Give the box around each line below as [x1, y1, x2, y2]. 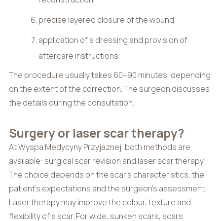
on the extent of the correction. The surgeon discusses [8, 83, 210, 95]
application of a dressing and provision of [38, 35, 188, 46]
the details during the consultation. [8, 97, 134, 109]
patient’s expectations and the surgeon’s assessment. [8, 183, 206, 194]
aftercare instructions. [38, 50, 120, 62]
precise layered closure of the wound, [38, 14, 177, 26]
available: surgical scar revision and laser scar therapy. [8, 155, 205, 167]
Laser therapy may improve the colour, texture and [8, 197, 191, 208]
